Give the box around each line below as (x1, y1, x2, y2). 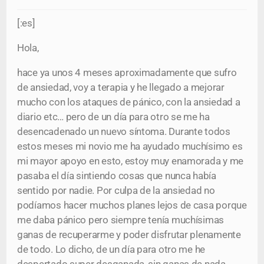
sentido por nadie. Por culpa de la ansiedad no (17, 184, 215, 196)
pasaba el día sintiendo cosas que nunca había (17, 170, 216, 181)
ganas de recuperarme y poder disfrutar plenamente (17, 229, 241, 240)
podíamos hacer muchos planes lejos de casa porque (17, 199, 247, 211)
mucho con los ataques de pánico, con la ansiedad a (17, 96, 240, 108)
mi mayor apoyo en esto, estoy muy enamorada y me (17, 155, 244, 167)
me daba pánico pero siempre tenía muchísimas (17, 214, 225, 226)
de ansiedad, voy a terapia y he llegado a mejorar (17, 81, 225, 93)
